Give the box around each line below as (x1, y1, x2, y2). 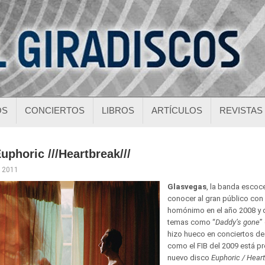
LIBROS (102, 105, 134, 115)
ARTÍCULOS (151, 105, 202, 115)
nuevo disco (167, 253, 211, 262)
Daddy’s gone (215, 218, 260, 227)
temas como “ (167, 218, 215, 227)
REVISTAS (219, 105, 263, 115)
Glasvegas (167, 182, 206, 191)
